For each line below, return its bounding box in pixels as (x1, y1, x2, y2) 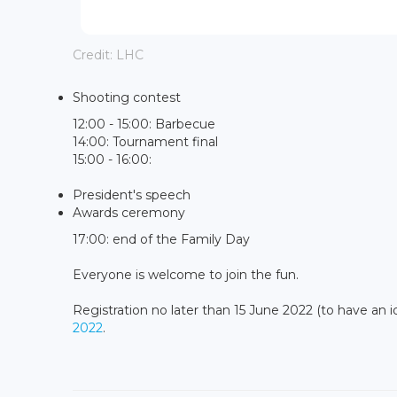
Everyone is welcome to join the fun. (73, 266, 299, 283)
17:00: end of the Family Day (73, 230, 250, 247)
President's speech (73, 186, 191, 203)
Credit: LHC (73, 47, 144, 64)
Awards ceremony (73, 204, 185, 221)
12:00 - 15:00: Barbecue (73, 115, 215, 132)
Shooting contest (73, 89, 181, 105)
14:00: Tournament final (73, 133, 218, 150)
